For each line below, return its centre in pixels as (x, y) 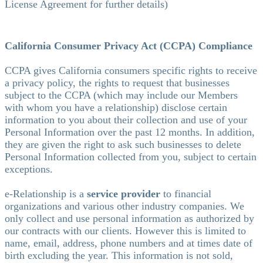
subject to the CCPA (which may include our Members (121, 95)
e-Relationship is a (46, 193)
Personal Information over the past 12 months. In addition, (130, 132)
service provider (125, 193)
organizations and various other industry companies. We (124, 206)
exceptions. (29, 169)
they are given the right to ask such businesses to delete (123, 144)
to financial (187, 193)
